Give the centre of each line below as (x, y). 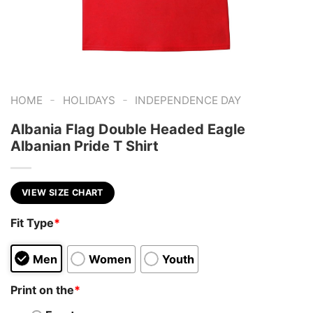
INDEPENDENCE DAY (188, 100)
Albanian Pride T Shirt (85, 146)
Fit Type (32, 223)
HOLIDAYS (89, 100)
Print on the (42, 290)
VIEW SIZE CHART (63, 192)
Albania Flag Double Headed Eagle (128, 129)
